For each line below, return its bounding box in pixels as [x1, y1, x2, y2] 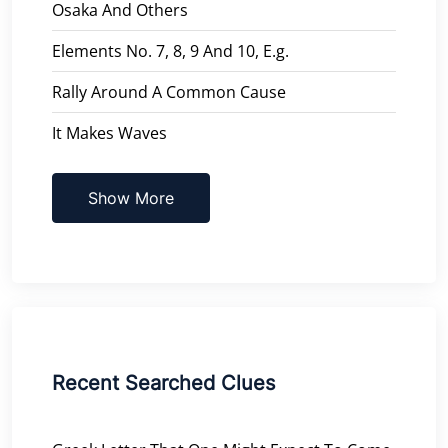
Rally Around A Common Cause [52, 80, 286, 103]
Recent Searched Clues [52, 370, 275, 395]
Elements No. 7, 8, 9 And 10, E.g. [52, 39, 289, 62]
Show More [88, 187, 174, 208]
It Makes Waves [52, 121, 167, 144]
